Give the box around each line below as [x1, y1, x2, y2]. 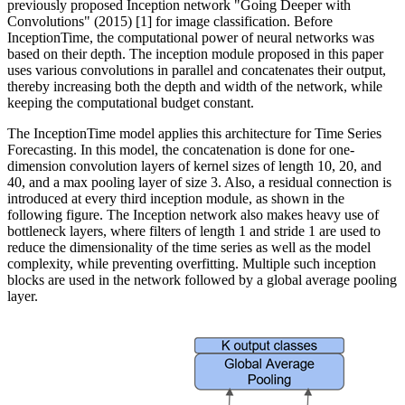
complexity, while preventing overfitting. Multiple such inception [7, 256, 376, 272]
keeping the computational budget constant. [7, 95, 254, 111]
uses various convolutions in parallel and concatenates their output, [7, 62, 386, 79]
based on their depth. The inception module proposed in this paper [7, 46, 383, 62]
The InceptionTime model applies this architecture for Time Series [7, 126, 381, 142]
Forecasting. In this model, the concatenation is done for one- [7, 142, 354, 158]
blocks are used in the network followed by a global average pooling [7, 272, 397, 288]
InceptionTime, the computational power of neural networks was [7, 30, 374, 46]
